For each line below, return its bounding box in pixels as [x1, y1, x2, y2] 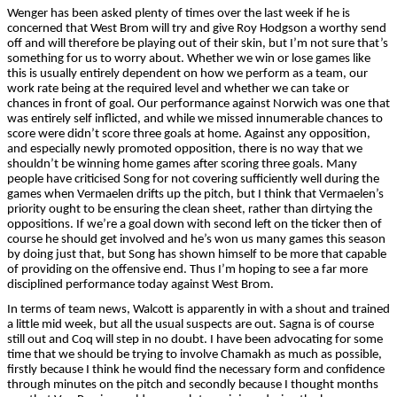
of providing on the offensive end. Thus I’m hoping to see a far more [7, 262, 368, 276]
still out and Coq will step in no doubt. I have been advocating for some [7, 332, 383, 346]
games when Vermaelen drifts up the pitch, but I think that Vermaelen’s [7, 187, 384, 201]
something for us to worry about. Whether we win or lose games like [7, 51, 370, 66]
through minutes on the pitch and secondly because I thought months [7, 378, 378, 392]
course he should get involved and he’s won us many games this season [7, 232, 385, 246]
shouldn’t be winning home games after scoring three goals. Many [7, 157, 357, 171]
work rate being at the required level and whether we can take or [7, 82, 349, 96]
